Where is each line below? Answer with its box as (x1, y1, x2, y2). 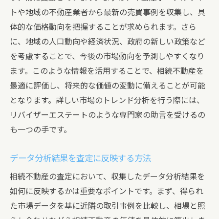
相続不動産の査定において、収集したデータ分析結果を (10, 172, 205, 181)
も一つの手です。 (10, 125, 71, 134)
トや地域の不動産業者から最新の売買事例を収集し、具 (10, 8, 205, 17)
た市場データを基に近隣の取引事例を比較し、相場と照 (10, 201, 205, 211)
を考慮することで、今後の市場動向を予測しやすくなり (10, 52, 205, 61)
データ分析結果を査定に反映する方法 (10, 153, 151, 163)
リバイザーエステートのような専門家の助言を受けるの (10, 110, 205, 120)
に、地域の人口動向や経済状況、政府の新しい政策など (10, 37, 205, 46)
